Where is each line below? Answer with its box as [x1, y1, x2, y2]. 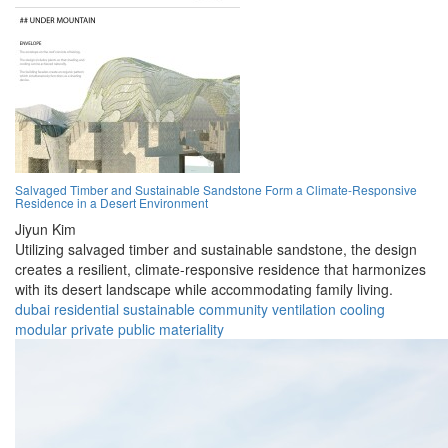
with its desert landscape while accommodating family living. [15, 279, 393, 300]
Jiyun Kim [15, 219, 76, 240]
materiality [159, 319, 224, 340]
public [118, 319, 155, 340]
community [199, 299, 268, 320]
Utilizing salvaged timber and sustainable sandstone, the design [15, 239, 417, 260]
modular [15, 319, 67, 340]
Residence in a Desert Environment [15, 194, 208, 212]
